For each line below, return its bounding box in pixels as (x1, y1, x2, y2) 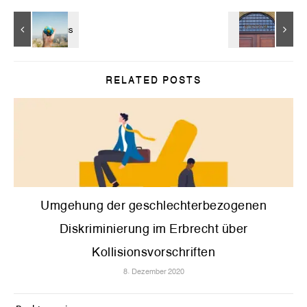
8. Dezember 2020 (123, 265, 184, 277)
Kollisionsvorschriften (92, 243, 215, 260)
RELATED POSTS (106, 73, 201, 87)
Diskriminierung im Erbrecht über (59, 219, 248, 237)
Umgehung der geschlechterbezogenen (40, 196, 267, 214)
